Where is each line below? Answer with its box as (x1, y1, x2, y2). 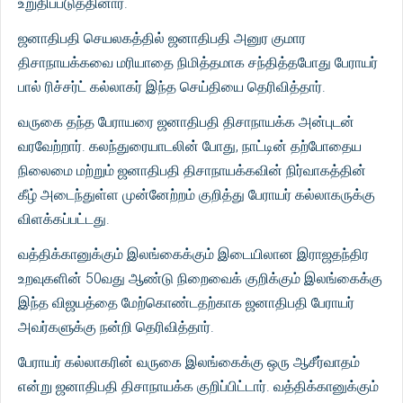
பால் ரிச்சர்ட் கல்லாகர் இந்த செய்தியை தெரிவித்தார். (18, 78, 326, 96)
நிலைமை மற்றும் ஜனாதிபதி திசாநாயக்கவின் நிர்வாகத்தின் (18, 162, 366, 180)
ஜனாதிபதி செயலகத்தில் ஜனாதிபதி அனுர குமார (18, 30, 306, 48)
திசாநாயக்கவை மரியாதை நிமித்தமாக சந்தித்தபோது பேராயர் (18, 54, 378, 72)
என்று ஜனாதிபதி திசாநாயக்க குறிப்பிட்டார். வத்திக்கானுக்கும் (18, 378, 379, 396)
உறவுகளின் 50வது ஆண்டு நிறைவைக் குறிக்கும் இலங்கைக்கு (18, 270, 382, 288)
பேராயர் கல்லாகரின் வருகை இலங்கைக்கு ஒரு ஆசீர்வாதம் (18, 354, 360, 372)
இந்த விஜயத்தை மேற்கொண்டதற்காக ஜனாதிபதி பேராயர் (18, 294, 354, 312)
